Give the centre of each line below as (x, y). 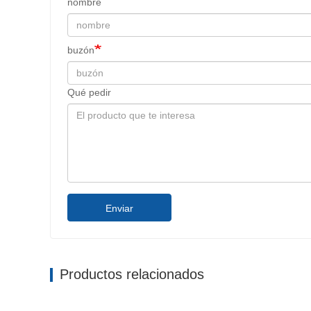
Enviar (119, 208)
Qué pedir (89, 92)
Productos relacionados (132, 274)
